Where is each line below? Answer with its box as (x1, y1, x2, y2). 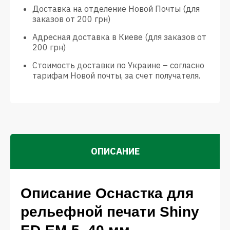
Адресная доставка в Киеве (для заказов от (32, 32, 206, 42)
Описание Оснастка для (21, 185, 194, 201)
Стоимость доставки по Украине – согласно (32, 60, 204, 70)
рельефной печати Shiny (21, 204, 199, 220)
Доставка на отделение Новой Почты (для (32, 4, 200, 14)
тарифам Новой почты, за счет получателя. (32, 70, 200, 81)
